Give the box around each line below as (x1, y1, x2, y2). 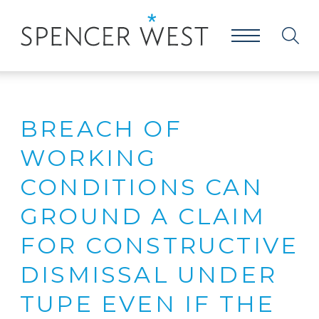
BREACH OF (20, 115, 182, 142)
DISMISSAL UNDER (20, 261, 278, 288)
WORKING (20, 144, 157, 172)
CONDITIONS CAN (20, 173, 263, 201)
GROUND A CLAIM (20, 202, 266, 230)
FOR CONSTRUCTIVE (20, 231, 299, 259)
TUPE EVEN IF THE (20, 290, 276, 318)
